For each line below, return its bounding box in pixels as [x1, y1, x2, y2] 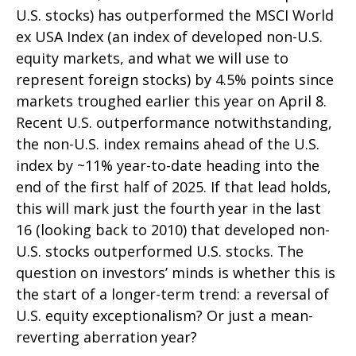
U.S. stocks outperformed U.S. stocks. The [16, 242, 304, 261]
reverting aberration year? [16, 327, 197, 346]
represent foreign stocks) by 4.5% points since [16, 70, 334, 89]
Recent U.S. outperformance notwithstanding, [16, 113, 332, 132]
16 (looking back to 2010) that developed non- [16, 220, 330, 239]
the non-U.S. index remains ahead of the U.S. [16, 134, 319, 153]
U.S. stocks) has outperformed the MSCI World [16, 6, 334, 25]
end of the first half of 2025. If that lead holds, [16, 177, 331, 196]
